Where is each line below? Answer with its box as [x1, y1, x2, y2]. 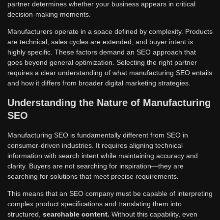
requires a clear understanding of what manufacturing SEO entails [7, 68, 212, 77]
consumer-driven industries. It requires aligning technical [7, 141, 183, 149]
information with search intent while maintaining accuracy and [7, 151, 198, 160]
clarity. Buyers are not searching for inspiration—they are [7, 162, 184, 170]
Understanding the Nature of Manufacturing [7, 97, 211, 109]
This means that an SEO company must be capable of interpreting [7, 189, 213, 197]
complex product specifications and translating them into [7, 199, 182, 208]
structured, [7, 210, 43, 218]
